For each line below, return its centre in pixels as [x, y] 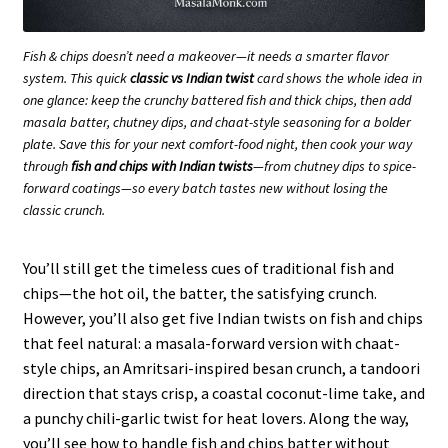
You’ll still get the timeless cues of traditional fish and [208, 267]
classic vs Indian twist [192, 77]
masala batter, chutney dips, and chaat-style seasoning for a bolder [217, 121]
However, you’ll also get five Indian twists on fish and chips [222, 317]
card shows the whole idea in [338, 77]
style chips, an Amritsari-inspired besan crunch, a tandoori [221, 367]
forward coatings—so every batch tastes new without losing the [205, 187]
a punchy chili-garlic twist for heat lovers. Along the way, [215, 417]
